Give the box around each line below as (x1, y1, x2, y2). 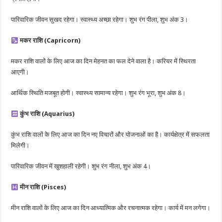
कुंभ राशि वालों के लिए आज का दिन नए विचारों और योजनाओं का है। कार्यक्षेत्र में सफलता (11, 131, 210, 139)
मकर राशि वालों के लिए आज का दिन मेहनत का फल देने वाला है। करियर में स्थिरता (11, 57, 196, 65)
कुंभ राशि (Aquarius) (20, 110, 75, 118)
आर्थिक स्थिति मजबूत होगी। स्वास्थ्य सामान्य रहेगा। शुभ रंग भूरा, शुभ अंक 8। (11, 89, 186, 97)
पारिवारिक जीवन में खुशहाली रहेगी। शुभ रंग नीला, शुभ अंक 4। (11, 163, 152, 170)
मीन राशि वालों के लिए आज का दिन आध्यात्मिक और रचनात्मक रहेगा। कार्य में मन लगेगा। (11, 204, 211, 212)
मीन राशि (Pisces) (20, 183, 66, 191)
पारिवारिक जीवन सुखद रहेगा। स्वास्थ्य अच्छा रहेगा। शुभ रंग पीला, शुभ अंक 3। (11, 16, 189, 24)
